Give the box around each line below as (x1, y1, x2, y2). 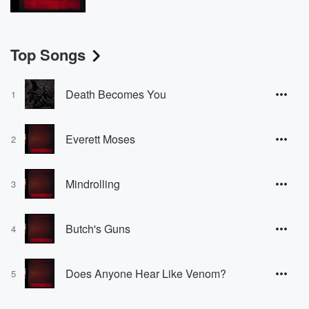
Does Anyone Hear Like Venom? (66, 265, 226, 281)
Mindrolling (66, 175, 120, 192)
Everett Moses (66, 130, 135, 147)
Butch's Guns (66, 220, 130, 237)
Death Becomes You (66, 86, 166, 102)
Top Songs (10, 43, 86, 66)
